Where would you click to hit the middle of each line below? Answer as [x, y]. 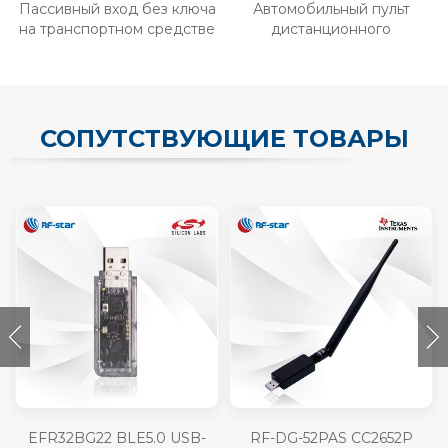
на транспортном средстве [117, 29]
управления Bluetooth [331, 49]
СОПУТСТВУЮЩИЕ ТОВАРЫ [224, 139]
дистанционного [331, 29]
